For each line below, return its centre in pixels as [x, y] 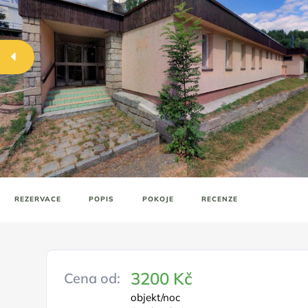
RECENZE [220, 199]
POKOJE [158, 199]
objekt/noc [156, 297]
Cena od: [92, 278]
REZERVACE [37, 199]
